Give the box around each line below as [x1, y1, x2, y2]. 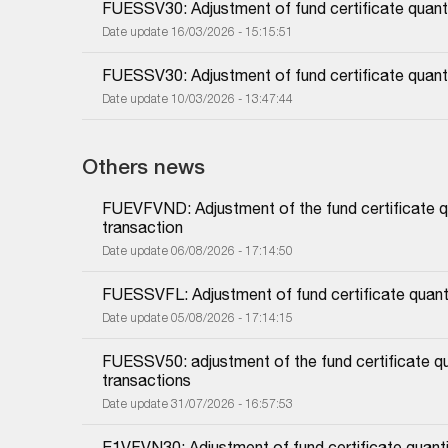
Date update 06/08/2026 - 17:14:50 [102, 242, 293, 258]
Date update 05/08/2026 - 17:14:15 [102, 309, 293, 325]
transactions [102, 370, 191, 389]
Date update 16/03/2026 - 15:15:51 [102, 23, 293, 39]
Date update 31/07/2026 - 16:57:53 [102, 395, 293, 411]
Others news [82, 153, 205, 179]
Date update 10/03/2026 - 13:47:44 [102, 90, 293, 106]
